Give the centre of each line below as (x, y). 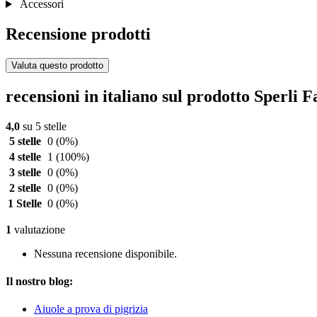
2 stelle (25, 188)
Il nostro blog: (39, 282)
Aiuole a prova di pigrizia (91, 309)
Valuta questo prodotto (57, 66)
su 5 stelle (43, 126)
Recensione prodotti (78, 34)
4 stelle (25, 156)
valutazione (38, 229)
